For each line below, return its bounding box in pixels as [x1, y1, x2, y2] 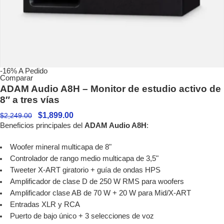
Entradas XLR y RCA [9, 200, 80, 208]
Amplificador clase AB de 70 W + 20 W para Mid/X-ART [9, 188, 191, 197]
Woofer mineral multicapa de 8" [9, 142, 111, 151]
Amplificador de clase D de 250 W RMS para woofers [9, 177, 184, 185]
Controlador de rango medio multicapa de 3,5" [9, 154, 158, 162]
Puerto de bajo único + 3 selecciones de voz [9, 211, 154, 220]
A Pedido [18, 67, 47, 75]
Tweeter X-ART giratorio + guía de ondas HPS [9, 165, 160, 174]
